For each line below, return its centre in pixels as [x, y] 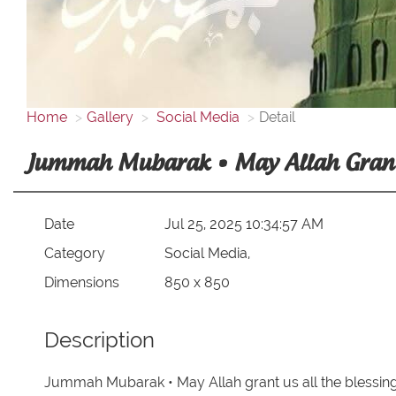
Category [74, 253]
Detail [277, 117]
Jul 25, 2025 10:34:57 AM [244, 224]
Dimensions [81, 282]
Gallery [110, 117]
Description [99, 340]
